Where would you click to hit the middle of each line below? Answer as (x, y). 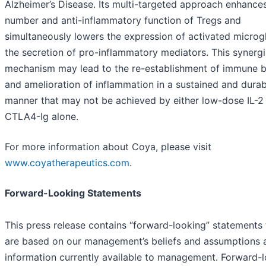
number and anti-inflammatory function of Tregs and (123, 20)
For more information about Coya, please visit (108, 146)
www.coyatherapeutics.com (67, 162)
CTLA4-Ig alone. (42, 116)
